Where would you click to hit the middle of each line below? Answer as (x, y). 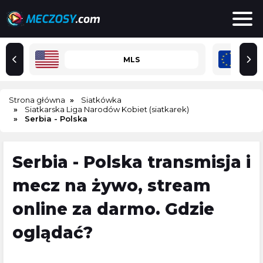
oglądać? (53, 232)
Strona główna (37, 100)
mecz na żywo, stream (112, 186)
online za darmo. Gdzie (113, 209)
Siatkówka (101, 100)
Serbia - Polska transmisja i (131, 162)
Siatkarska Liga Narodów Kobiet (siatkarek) (107, 109)
